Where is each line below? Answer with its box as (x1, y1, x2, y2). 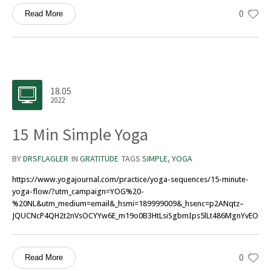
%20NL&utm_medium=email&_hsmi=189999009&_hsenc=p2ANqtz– (12, 199, 244, 209)
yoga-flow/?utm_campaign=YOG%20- (12, 187, 144, 197)
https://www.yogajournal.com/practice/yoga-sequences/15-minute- (12, 175, 249, 184)
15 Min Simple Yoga (12, 123, 148, 146)
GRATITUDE (80, 153, 119, 165)
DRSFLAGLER (23, 153, 68, 165)
